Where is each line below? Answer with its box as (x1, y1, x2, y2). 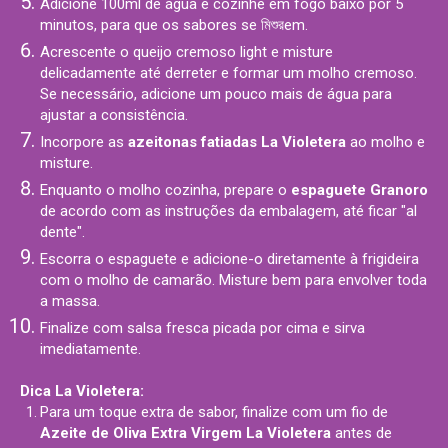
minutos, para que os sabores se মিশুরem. (40, 16, 308, 34)
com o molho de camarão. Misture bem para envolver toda (40, 271, 427, 289)
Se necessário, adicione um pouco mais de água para (40, 85, 392, 103)
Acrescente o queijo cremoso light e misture (40, 43, 333, 61)
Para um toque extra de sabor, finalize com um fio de (40, 403, 388, 421)
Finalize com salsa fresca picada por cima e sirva (40, 319, 365, 337)
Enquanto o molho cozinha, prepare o (40, 181, 291, 199)
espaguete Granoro (291, 181, 428, 199)
